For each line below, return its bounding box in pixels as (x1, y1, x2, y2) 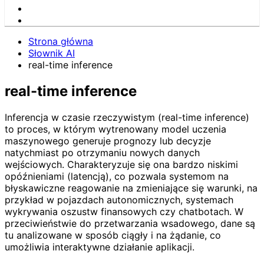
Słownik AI (28, 47, 75, 59)
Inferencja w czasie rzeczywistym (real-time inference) (5, 111, 249, 123)
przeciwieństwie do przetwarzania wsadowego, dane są (5, 217, 255, 229)
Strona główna (28, 35, 93, 47)
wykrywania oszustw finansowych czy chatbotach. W (5, 205, 243, 217)
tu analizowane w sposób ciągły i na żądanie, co (5, 229, 221, 241)
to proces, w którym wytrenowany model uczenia (5, 123, 226, 135)
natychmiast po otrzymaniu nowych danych (5, 146, 200, 159)
